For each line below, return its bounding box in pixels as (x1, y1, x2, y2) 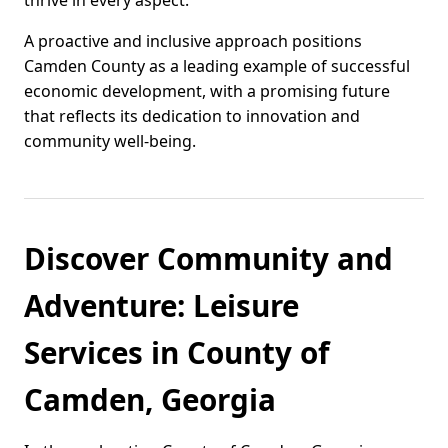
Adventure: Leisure (24, 285, 299, 327)
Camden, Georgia (24, 379, 276, 421)
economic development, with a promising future (24, 80, 390, 103)
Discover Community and (24, 238, 393, 280)
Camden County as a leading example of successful (24, 55, 410, 78)
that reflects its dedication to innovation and (24, 105, 360, 128)
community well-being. (24, 130, 196, 153)
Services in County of (24, 332, 329, 374)
